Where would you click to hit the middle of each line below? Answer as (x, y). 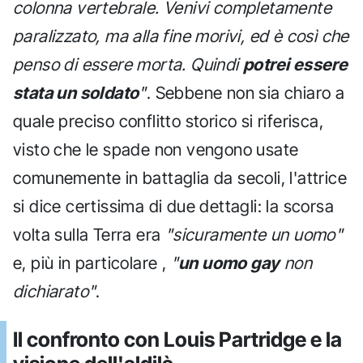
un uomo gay (229, 263)
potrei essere (296, 65)
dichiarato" (55, 292)
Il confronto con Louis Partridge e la (177, 340)
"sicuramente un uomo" (254, 235)
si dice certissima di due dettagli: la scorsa (173, 207)
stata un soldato (76, 93)
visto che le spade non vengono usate (156, 150)
